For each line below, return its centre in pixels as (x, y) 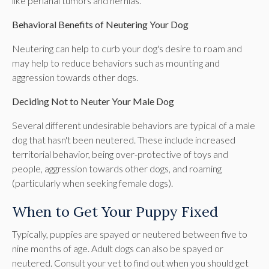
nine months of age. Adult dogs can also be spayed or (118, 248)
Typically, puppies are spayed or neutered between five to (130, 234)
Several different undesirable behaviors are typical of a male (134, 125)
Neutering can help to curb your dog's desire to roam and (127, 48)
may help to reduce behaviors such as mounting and (116, 62)
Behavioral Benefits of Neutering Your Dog (100, 24)
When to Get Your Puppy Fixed (115, 211)
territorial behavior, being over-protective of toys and (120, 154)
